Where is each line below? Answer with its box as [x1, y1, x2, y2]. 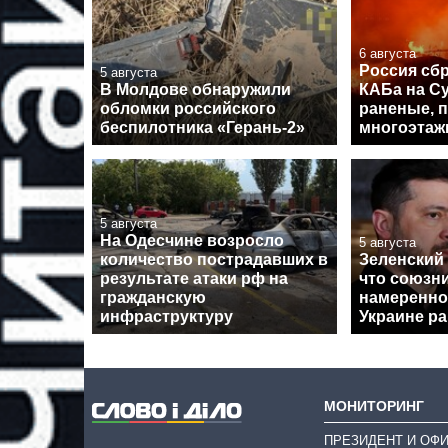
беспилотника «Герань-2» [100, 118, 305, 136]
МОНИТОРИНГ [324, 397, 424, 414]
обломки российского [100, 99, 276, 117]
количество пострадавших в [100, 251, 328, 269]
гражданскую [100, 289, 206, 307]
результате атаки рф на [100, 270, 288, 288]
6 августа [359, 45, 416, 61]
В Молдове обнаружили [100, 80, 291, 98]
